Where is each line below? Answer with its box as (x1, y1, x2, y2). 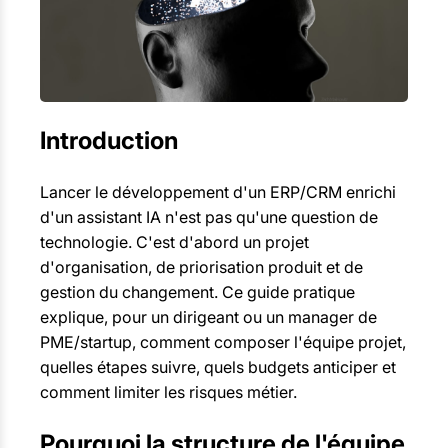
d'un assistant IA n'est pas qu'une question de (40, 207, 378, 228)
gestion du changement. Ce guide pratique (40, 282, 355, 303)
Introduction (40, 126, 178, 156)
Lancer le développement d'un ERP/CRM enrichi (40, 182, 396, 203)
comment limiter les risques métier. (40, 382, 297, 403)
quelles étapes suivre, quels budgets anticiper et (40, 357, 396, 378)
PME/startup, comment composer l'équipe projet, (40, 332, 406, 353)
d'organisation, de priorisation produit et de (40, 257, 363, 278)
